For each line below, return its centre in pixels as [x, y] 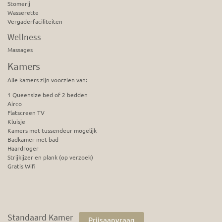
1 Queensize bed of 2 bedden [48, 95]
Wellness [24, 37]
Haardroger [23, 148]
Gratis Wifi [22, 166]
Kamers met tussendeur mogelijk [52, 131]
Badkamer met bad [33, 139]
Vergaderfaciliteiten [35, 22]
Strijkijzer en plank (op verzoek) [50, 157]
